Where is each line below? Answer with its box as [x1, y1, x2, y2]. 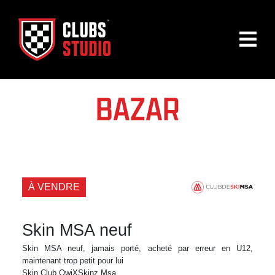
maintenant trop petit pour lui [21, 255, 123, 265]
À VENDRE [28, 181, 80, 192]
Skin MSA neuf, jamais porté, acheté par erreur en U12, [21, 243, 254, 253]
